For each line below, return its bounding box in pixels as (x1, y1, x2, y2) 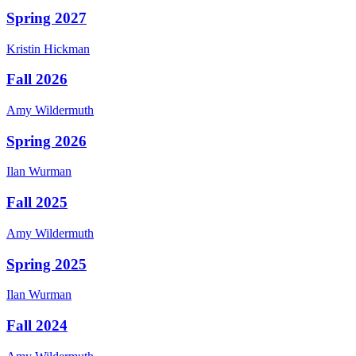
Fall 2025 (6, 194, 68, 211)
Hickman (44, 41, 90, 56)
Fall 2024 (6, 317, 68, 335)
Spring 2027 (6, 9, 87, 26)
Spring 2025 (6, 255, 87, 273)
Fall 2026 (6, 71, 68, 88)
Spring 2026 (6, 132, 87, 149)
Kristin (6, 41, 41, 56)
